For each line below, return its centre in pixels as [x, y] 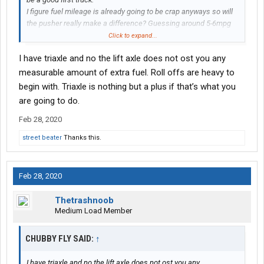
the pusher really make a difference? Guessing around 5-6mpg [129, 24]
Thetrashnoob [84, 201]
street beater [42, 138]
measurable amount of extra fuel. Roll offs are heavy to [127, 73]
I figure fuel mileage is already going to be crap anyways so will [130, 12]
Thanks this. [82, 138]
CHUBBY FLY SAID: [60, 239]
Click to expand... [133, 36]
